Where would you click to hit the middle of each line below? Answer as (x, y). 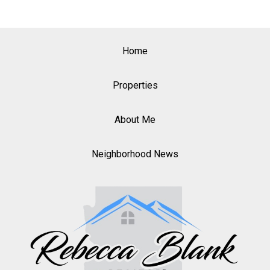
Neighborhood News (135, 154)
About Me (135, 120)
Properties (135, 85)
